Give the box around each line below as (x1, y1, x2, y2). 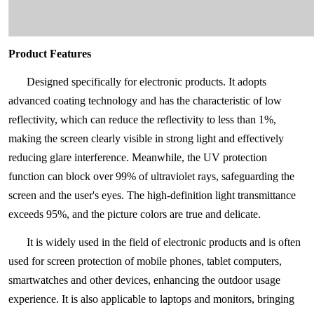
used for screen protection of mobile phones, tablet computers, (8, 255, 282, 267)
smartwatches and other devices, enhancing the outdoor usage (8, 274, 281, 286)
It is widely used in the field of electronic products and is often (27, 236, 301, 248)
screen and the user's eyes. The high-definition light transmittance (8, 189, 296, 201)
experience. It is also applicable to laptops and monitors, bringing (8, 293, 295, 305)
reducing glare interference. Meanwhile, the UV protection (8, 151, 268, 163)
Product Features (8, 48, 92, 60)
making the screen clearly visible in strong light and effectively (8, 132, 285, 144)
